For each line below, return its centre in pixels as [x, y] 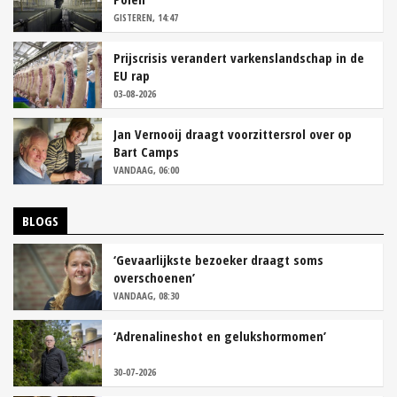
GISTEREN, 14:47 [146, 18]
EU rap [132, 76]
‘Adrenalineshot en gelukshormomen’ [220, 336]
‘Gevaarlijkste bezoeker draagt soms [218, 260]
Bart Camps [146, 152]
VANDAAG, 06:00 [146, 170]
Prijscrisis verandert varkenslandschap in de [239, 58]
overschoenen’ [154, 278]
